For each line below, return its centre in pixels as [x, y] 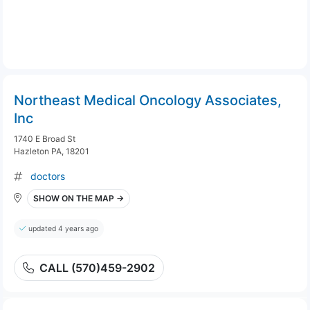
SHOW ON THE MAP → [79, 198]
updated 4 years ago [63, 229]
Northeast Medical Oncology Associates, [148, 100]
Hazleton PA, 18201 [52, 151]
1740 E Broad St [45, 139]
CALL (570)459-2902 [97, 268]
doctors [48, 176]
